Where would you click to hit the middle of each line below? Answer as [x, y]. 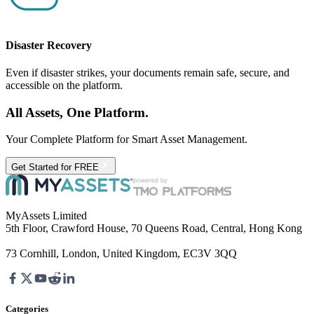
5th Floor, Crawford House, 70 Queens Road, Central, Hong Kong [154, 228]
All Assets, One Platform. [77, 112]
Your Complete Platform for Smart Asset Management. [127, 139]
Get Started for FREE [55, 168]
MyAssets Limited [46, 216]
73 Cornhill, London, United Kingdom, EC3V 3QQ [121, 254]
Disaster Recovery [49, 45]
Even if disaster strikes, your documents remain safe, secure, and [148, 72]
